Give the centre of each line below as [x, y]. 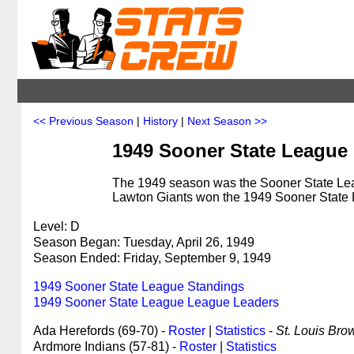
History [160, 121]
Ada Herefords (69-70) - [101, 331]
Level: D [56, 226]
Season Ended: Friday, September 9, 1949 [152, 258]
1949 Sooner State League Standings [139, 286]
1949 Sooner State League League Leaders [156, 302]
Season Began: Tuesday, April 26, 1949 [144, 242]
